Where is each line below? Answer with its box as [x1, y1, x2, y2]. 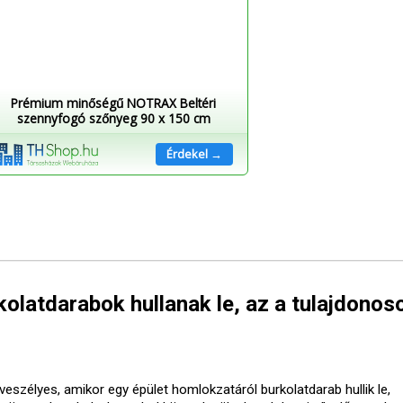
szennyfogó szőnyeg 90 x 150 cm [16, 109, 210, 127]
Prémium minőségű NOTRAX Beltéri [11, 94, 216, 112]
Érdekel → [166, 146, 222, 163]
